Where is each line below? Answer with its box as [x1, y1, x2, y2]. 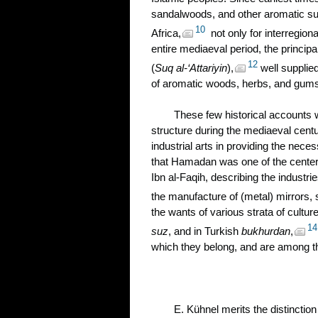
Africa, [151, 27, 181, 39]
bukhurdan [241, 225, 290, 237]
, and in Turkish [168, 225, 241, 237]
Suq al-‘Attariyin [155, 62, 227, 74]
